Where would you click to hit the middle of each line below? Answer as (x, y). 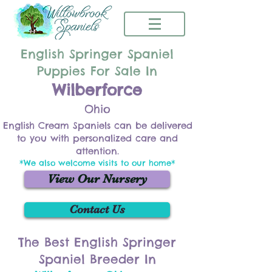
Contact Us (97, 209)
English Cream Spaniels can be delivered (97, 125)
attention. (97, 151)
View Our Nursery (97, 179)
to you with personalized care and (97, 138)
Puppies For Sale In (97, 71)
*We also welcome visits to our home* (97, 163)
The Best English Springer (97, 242)
